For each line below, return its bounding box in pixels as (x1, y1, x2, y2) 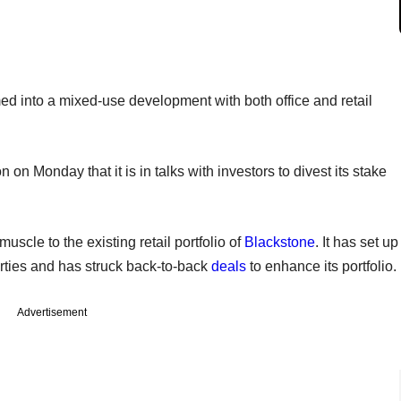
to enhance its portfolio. (246, 258, 397, 274)
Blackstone (244, 234, 315, 250)
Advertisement (17, 305, 87, 319)
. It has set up (315, 234, 398, 250)
